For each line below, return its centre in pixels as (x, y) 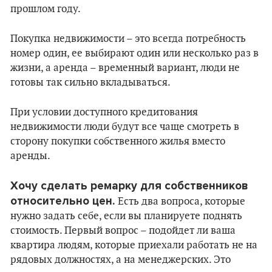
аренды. (30, 156)
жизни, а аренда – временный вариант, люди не (125, 68)
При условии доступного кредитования (104, 112)
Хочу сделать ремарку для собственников (129, 186)
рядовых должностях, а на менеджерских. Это (121, 260)
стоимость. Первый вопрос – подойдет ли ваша (123, 231)
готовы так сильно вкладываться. (90, 83)
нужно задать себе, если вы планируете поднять (126, 216)
